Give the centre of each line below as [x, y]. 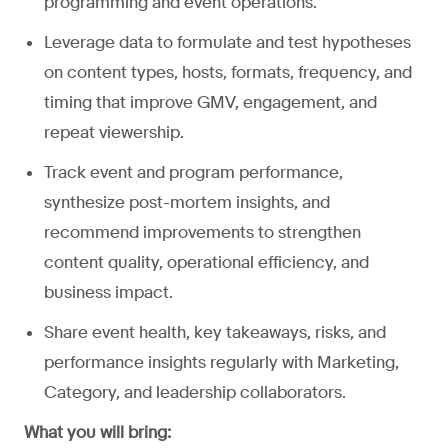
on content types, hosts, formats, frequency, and [228, 72]
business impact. [108, 292]
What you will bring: [97, 432]
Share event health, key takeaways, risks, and [215, 332]
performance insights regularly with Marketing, [221, 362]
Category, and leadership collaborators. [195, 392]
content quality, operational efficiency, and [206, 262]
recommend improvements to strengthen [202, 232]
